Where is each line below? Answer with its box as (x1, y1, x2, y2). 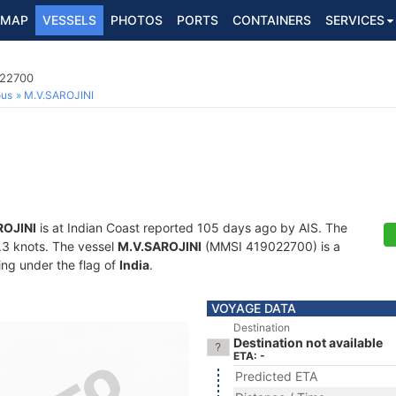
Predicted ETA (235, 369, 317, 384)
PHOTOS (110, 12, 163, 27)
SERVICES (325, 12, 385, 27)
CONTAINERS (232, 12, 311, 27)
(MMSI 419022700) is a (202, 239, 340, 254)
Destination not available (233, 335, 383, 350)
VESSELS (42, 12, 96, 27)
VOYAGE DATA (211, 301, 296, 316)
